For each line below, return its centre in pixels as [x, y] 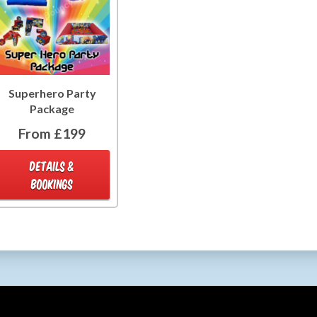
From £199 [52, 133]
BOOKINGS [52, 183]
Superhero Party [52, 93]
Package [52, 108]
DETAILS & [52, 166]
